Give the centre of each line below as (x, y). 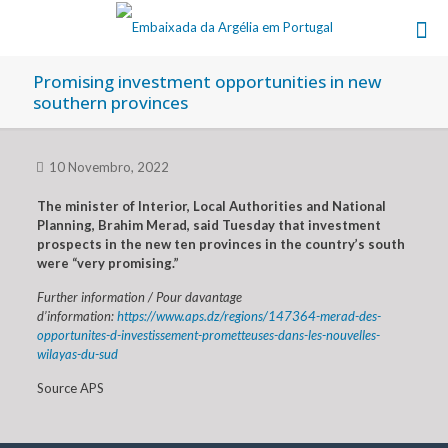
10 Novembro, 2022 (109, 167)
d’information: (76, 316)
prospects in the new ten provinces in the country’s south (220, 244)
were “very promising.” (107, 263)
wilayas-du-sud (77, 354)
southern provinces (110, 102)
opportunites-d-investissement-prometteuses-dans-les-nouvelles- (208, 335)
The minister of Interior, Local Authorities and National (211, 206)
